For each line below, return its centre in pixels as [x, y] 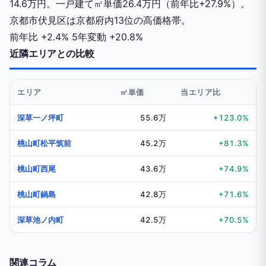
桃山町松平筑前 [44, 143]
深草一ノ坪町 [40, 118]
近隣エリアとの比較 [52, 53]
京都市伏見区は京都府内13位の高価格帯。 [100, 20]
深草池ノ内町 [40, 220]
